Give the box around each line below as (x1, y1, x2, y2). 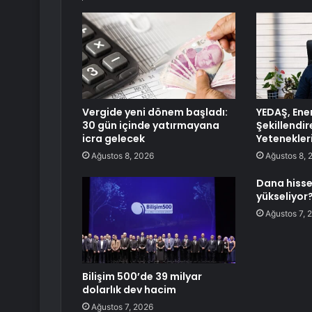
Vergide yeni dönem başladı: (82, 105, 228, 120)
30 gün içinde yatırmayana (82, 118, 219, 133)
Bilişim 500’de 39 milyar (82, 270, 202, 284)
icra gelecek (82, 132, 145, 146)
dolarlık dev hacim (82, 283, 176, 297)
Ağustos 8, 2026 (91, 150, 154, 162)
